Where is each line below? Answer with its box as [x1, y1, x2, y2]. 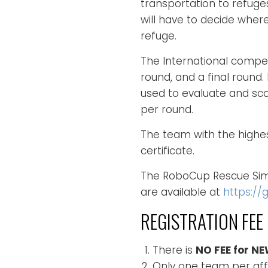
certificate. [141, 143, 194, 158]
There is [153, 242, 196, 257]
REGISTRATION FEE [141, 206, 263, 235]
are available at [141, 184, 223, 199]
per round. [141, 102, 193, 117]
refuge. [141, 28, 176, 43]
